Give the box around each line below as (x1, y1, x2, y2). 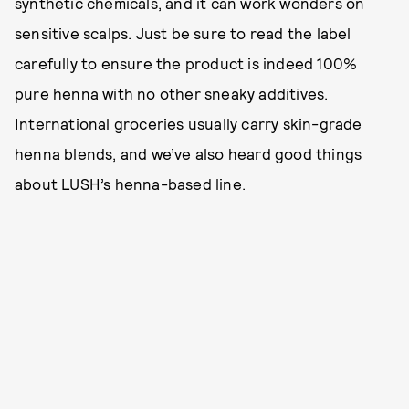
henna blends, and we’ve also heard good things (15, 144, 362, 163)
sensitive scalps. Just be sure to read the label (15, 24, 351, 42)
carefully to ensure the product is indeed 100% (15, 54, 358, 72)
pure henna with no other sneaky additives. (15, 84, 329, 102)
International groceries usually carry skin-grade (15, 114, 362, 132)
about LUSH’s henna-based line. (15, 174, 246, 193)
